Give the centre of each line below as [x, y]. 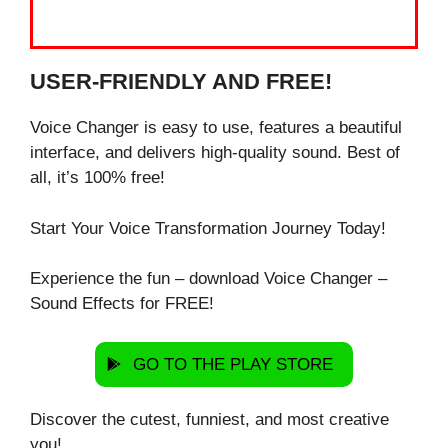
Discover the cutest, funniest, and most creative [209, 419]
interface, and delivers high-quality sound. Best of [215, 152]
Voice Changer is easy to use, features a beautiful [216, 127]
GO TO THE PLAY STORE [233, 364]
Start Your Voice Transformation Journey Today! [208, 228]
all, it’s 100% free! [97, 177]
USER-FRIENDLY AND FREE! [181, 81]
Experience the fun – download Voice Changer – [208, 278]
